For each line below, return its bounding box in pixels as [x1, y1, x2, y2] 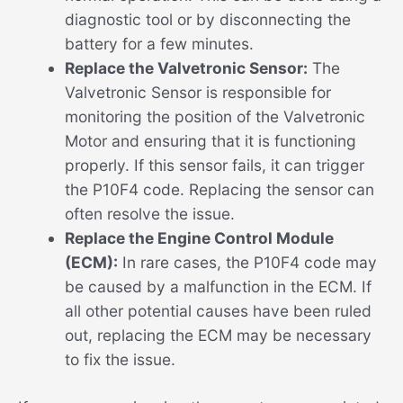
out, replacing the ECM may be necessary [64, 326, 372, 345]
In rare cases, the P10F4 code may [117, 253, 377, 273]
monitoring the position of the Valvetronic [64, 107, 365, 127]
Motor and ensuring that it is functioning [64, 131, 356, 151]
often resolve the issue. [64, 204, 235, 224]
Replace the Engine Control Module [64, 228, 334, 248]
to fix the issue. [64, 350, 175, 370]
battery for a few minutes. [64, 34, 254, 54]
